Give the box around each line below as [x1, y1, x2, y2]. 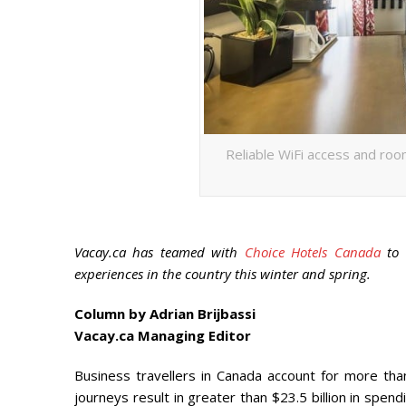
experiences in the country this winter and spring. [74, 265, 374, 284]
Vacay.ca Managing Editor [74, 326, 251, 345]
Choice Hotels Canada [244, 243, 381, 262]
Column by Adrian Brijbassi [74, 304, 256, 324]
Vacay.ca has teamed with [74, 243, 245, 262]
